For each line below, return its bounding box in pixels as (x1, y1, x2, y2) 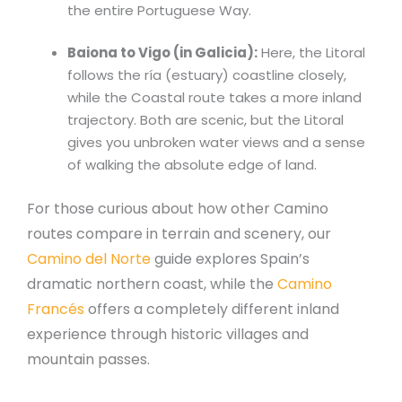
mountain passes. (27, 348, 150, 370)
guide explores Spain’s (151, 248, 310, 269)
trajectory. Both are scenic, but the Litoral (67, 110, 344, 130)
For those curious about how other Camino (27, 197, 328, 219)
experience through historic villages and (27, 323, 309, 345)
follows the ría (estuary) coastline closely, (67, 66, 346, 85)
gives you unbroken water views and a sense (67, 133, 365, 153)
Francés (27, 298, 84, 319)
